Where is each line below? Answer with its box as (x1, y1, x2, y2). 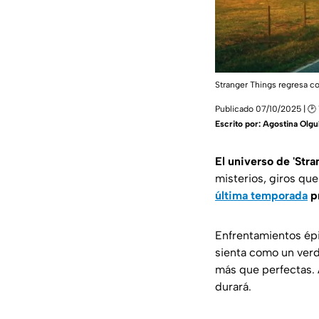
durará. (215, 280, 251, 294)
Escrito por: (215, 119, 263, 130)
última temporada (215, 189, 308, 203)
